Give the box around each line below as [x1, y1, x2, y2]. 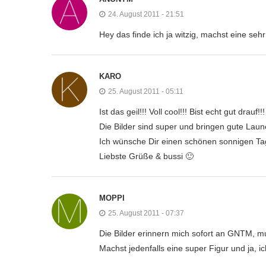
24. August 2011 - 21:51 [108, 9, 184, 18]
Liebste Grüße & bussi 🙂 [99, 151, 194, 161]
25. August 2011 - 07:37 [108, 208, 184, 217]
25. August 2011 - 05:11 [108, 87, 183, 96]
